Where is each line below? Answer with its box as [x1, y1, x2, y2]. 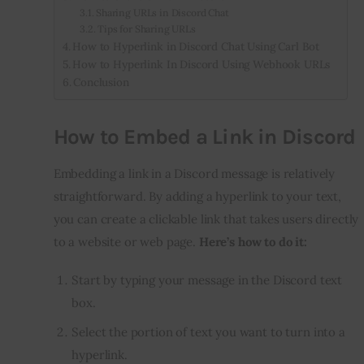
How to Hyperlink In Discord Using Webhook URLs [72, 56, 331, 71]
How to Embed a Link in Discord [53, 123, 356, 149]
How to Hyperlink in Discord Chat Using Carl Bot [72, 38, 320, 54]
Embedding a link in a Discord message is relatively [53, 165, 336, 181]
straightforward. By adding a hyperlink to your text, [53, 188, 341, 204]
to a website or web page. [53, 233, 199, 249]
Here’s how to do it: [198, 233, 307, 249]
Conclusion [73, 74, 129, 89]
